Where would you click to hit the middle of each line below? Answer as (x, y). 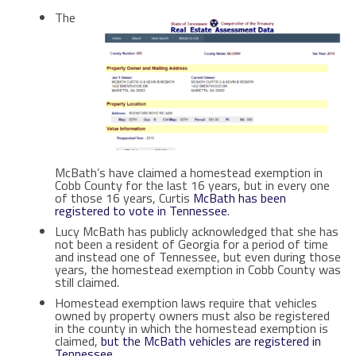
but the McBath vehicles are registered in (211, 341)
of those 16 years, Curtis (124, 197)
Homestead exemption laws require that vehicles (186, 302)
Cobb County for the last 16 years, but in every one (192, 185)
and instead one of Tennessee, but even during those (197, 256)
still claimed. (87, 282)
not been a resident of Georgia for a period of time (191, 244)
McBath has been (239, 197)
